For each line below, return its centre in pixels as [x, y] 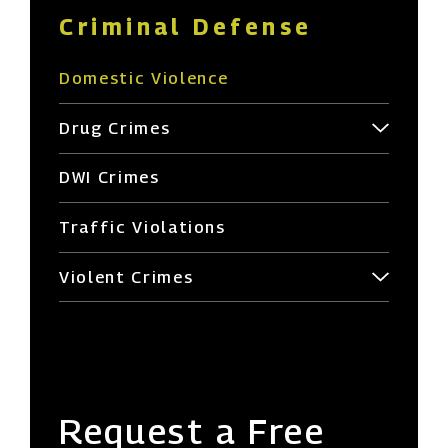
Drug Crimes [115, 127]
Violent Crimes [126, 276]
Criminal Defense [186, 26]
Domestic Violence [144, 78]
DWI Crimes [109, 177]
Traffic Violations [142, 226]
